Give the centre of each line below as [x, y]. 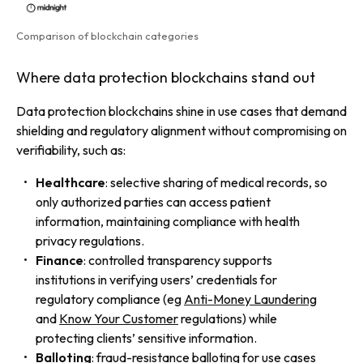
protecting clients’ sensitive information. [146, 337]
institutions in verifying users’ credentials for [156, 279]
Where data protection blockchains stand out [166, 77]
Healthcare [70, 182]
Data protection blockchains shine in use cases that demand [181, 111]
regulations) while [228, 318]
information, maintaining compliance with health [168, 221]
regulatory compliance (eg [110, 299]
